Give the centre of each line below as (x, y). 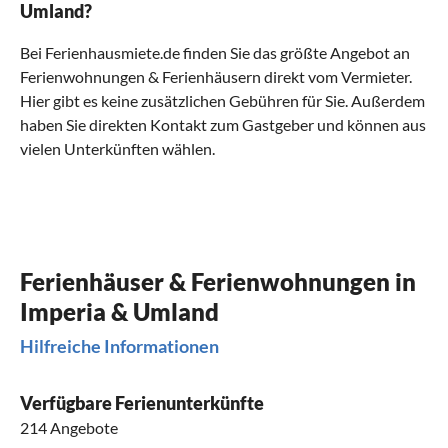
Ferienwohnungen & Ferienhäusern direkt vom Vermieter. (216, 77)
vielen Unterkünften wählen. (117, 149)
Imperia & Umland (119, 312)
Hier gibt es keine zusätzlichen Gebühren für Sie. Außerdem (222, 101)
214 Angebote (69, 428)
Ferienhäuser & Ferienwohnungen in (218, 282)
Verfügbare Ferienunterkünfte (142, 403)
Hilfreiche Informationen (119, 346)
